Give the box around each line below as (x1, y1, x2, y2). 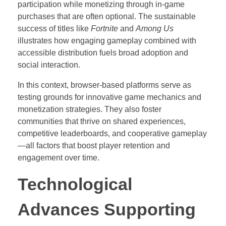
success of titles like (18, 24, 91, 33)
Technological (18, 175, 132, 194)
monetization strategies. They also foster (18, 104, 161, 114)
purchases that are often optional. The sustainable (18, 12, 196, 21)
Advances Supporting (18, 200, 196, 219)
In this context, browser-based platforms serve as (18, 80, 191, 89)
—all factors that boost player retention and (18, 141, 170, 150)
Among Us (136, 24, 174, 33)
